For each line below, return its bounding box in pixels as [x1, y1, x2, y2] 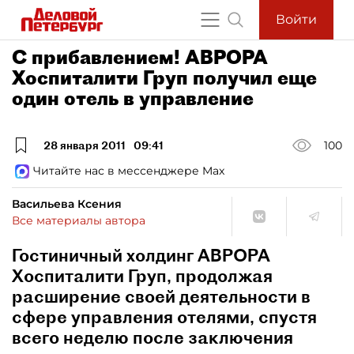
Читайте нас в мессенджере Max [33, 164, 224, 178]
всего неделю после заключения [12, 326, 293, 348]
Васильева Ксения [12, 197, 122, 211]
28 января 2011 [43, 137, 126, 153]
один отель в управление [12, 86, 254, 110]
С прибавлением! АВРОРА [12, 45, 268, 69]
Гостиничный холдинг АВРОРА [12, 244, 270, 266]
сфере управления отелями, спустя [12, 306, 317, 328]
